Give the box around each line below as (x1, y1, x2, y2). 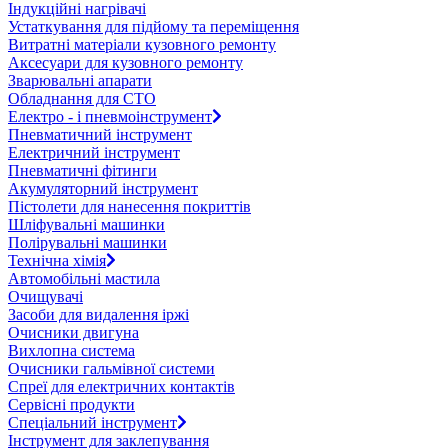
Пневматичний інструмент (8, 125, 192, 143)
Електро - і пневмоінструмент (8, 107, 212, 125)
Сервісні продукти (8, 395, 135, 413)
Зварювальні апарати (8, 71, 152, 89)
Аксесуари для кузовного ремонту (8, 53, 243, 71)
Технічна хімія (8, 251, 106, 269)
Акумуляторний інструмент (8, 179, 198, 197)
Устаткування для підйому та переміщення (8, 17, 299, 35)
